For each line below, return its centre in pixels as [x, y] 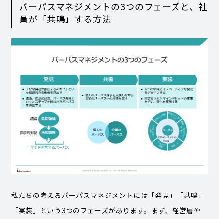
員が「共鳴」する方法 [65, 18]
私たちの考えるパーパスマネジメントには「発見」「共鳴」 [108, 195]
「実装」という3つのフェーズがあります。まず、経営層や [106, 210]
